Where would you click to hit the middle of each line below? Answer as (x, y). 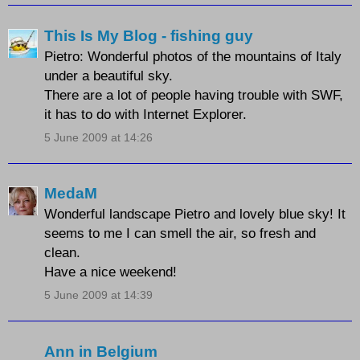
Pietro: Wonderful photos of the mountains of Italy (193, 56)
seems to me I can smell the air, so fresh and (180, 233)
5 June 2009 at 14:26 (98, 137)
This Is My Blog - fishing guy (149, 35)
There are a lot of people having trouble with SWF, (194, 94)
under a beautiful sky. (108, 75)
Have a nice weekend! (110, 272)
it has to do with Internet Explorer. (145, 114)
